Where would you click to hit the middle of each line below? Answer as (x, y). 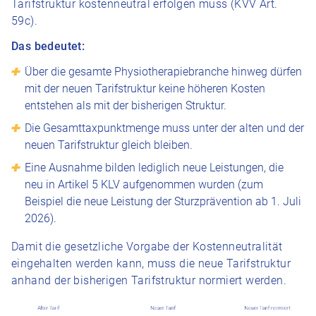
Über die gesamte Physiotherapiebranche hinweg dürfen (164, 72)
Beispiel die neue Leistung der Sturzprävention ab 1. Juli (163, 201)
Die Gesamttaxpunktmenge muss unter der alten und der (165, 128)
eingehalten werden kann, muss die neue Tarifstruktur (151, 263)
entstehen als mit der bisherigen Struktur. (126, 105)
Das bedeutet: (48, 46)
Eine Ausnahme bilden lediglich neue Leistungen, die (154, 168)
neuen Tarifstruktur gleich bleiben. (109, 145)
